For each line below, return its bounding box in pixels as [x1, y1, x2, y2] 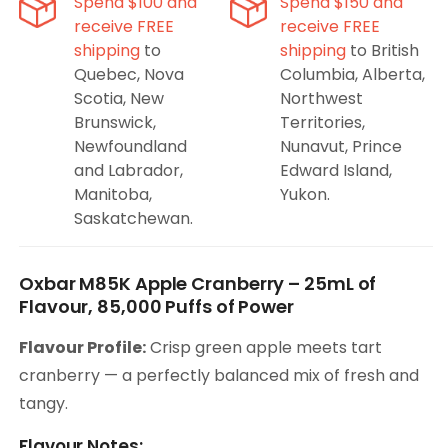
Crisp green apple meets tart [146, 336, 382, 360]
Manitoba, [74, 183, 152, 207]
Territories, [280, 111, 366, 135]
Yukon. [280, 183, 331, 207]
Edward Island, [280, 159, 393, 183]
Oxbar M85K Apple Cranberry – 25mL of [19, 271, 377, 297]
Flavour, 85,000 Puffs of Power [19, 294, 294, 320]
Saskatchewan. [74, 207, 193, 231]
